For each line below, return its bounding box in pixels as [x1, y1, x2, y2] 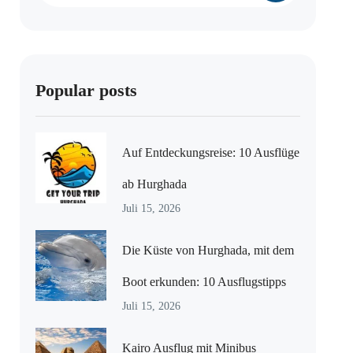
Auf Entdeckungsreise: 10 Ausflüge [122, 146, 300, 159]
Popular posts [35, 80, 138, 100]
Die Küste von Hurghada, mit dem [122, 243, 295, 257]
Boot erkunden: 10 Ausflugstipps [122, 275, 287, 288]
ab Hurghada [122, 177, 188, 191]
